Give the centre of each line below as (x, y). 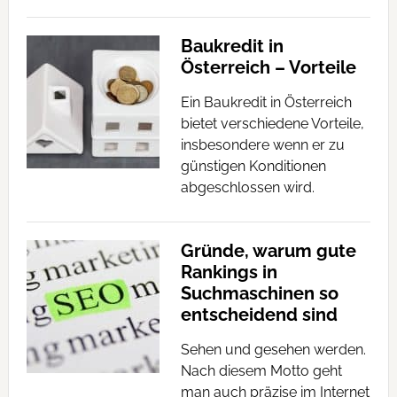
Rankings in (229, 272)
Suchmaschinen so (259, 293)
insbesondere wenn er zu (262, 145)
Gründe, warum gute (268, 251)
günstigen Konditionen (253, 166)
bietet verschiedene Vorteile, (272, 124)
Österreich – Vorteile (268, 67)
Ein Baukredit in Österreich (266, 102)
